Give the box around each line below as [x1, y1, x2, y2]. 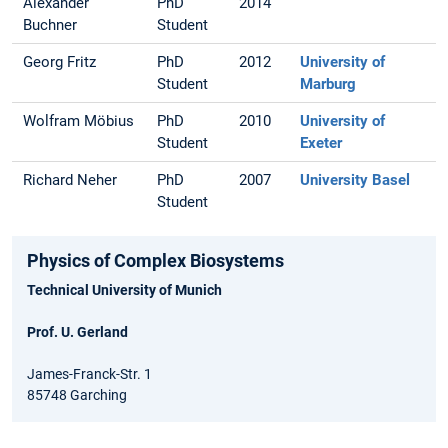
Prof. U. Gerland [27, 324, 128, 341]
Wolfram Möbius [23, 112, 135, 131]
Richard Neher [23, 171, 118, 190]
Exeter [300, 134, 343, 153]
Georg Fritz [23, 53, 97, 72]
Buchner [23, 16, 78, 35]
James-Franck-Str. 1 [27, 366, 152, 383]
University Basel [300, 171, 411, 190]
